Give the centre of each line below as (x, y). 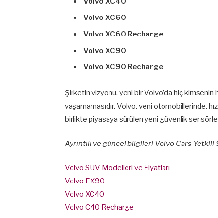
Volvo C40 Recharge (99, 208)
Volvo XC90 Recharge (123, 67)
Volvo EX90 (85, 181)
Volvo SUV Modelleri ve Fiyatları (117, 168)
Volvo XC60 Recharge (123, 34)
